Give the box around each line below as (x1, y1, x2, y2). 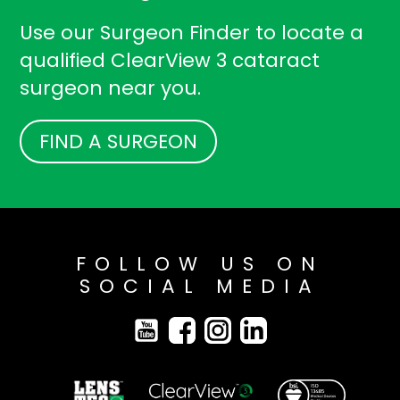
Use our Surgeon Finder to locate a (20, 19, 364, 47)
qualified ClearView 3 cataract (20, 46, 321, 75)
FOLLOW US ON (76, 250, 324, 279)
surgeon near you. (20, 74, 202, 103)
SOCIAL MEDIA (79, 272, 321, 301)
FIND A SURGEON (39, 128, 198, 156)
